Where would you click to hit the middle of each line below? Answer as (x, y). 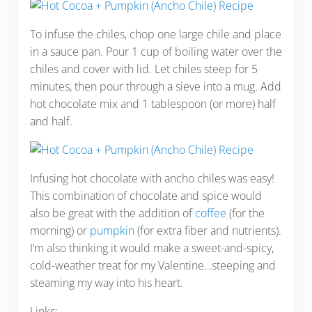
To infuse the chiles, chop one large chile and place (155, 34)
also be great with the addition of (112, 213)
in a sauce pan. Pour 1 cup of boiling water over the (156, 51)
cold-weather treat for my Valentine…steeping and (153, 265)
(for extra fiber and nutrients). (208, 230)
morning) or (60, 230)
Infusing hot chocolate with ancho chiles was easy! (152, 178)
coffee (210, 213)
